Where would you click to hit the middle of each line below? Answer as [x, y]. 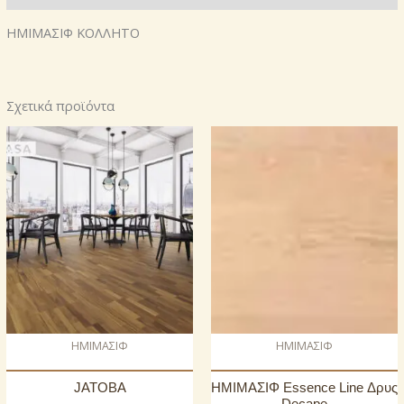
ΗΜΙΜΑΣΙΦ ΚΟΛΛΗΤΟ [73, 33]
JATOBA [100, 387]
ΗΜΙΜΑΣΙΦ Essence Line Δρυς [304, 387]
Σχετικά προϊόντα [60, 106]
